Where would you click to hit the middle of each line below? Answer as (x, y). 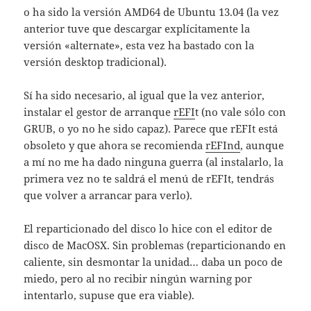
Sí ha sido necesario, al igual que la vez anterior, (144, 95)
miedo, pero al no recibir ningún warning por (138, 279)
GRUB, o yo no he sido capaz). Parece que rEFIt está (151, 129)
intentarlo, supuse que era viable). (109, 295)
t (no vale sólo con (241, 112)
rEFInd (223, 145)
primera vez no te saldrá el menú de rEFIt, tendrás (149, 179)
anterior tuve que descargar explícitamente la (137, 29)
